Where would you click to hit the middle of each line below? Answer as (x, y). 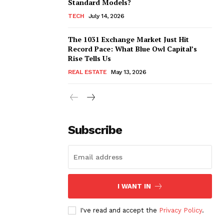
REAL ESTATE (87, 72)
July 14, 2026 (106, 16)
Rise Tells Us (89, 58)
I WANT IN (134, 186)
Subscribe (95, 130)
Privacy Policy (180, 210)
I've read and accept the (119, 210)
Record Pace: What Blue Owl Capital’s (132, 48)
